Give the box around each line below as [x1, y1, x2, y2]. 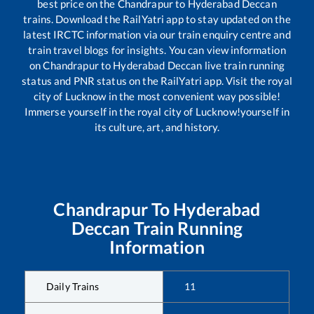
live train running [202, 59, 285, 72]
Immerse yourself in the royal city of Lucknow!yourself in [24, 105, 290, 118]
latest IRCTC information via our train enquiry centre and [23, 28, 291, 41]
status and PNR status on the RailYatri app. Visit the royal [22, 74, 292, 88]
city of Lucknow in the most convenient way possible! [33, 90, 281, 103]
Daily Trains [46, 280, 100, 293]
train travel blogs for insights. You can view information [28, 43, 286, 57]
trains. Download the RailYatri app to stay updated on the [23, 13, 291, 26]
